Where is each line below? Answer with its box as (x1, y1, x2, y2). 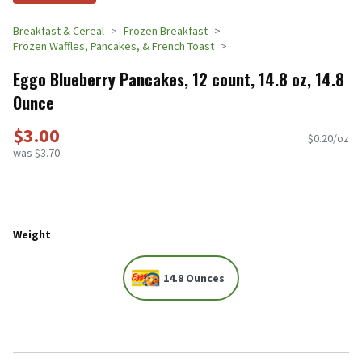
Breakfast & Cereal (13, 23, 104, 38)
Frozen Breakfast (124, 23, 208, 38)
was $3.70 (13, 145, 60, 161)
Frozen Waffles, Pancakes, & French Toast (13, 39, 214, 53)
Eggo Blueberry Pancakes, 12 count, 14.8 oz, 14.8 (13, 66, 344, 91)
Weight (13, 226, 51, 242)
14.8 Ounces (163, 271, 225, 286)
